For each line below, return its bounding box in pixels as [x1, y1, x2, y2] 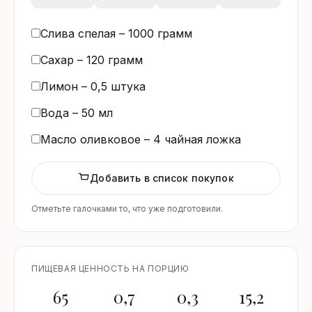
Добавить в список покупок [90, 171, 234, 184]
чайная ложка [161, 132, 241, 146]
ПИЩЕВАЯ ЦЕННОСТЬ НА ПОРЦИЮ [31, 263, 189, 274]
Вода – [40, 105, 81, 120]
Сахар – [40, 52, 86, 67]
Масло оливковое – [40, 132, 153, 146]
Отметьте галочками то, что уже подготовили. [31, 203, 223, 214]
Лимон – [40, 79, 91, 93]
